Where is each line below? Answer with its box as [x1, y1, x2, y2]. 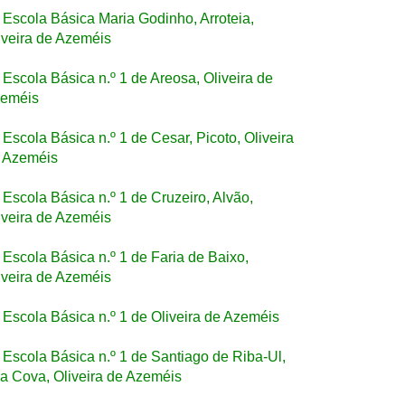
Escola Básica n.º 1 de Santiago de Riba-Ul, [3, 349, 286, 364]
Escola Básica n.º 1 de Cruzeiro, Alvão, [3, 190, 253, 205]
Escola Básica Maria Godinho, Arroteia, [3, 11, 254, 26]
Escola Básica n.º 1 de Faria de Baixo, [3, 250, 249, 265]
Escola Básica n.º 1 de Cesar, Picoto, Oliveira [3, 130, 294, 146]
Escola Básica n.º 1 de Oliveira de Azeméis [3, 309, 279, 325]
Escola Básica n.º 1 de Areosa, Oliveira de [3, 71, 273, 86]
